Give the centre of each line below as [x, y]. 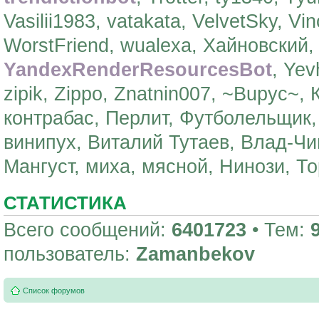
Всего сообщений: [88, 230]
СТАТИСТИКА [65, 203]
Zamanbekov [195, 254]
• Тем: [278, 230]
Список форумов [54, 291]
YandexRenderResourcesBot [138, 69]
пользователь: [70, 254]
